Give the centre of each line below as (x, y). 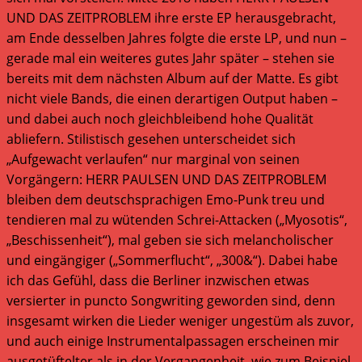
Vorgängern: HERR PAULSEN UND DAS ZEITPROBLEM (166, 179)
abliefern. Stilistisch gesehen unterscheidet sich (151, 139)
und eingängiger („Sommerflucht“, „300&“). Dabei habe (172, 260)
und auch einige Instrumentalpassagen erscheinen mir (173, 341)
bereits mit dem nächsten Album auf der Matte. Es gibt (173, 78)
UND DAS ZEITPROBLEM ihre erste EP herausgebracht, (171, 17)
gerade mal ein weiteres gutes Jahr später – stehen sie (170, 58)
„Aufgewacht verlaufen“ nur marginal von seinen (153, 159)
